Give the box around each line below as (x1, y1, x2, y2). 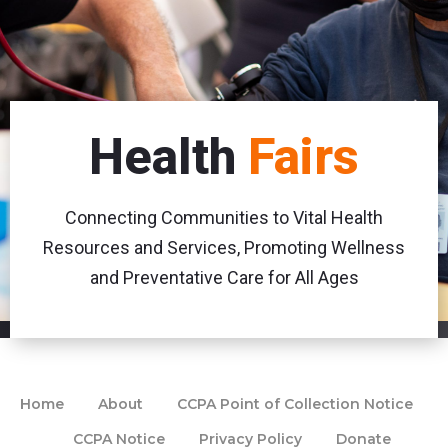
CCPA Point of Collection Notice (177, 394, 413, 413)
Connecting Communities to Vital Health (65, 207, 383, 229)
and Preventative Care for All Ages (89, 267, 359, 289)
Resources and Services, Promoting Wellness (43, 237, 405, 259)
